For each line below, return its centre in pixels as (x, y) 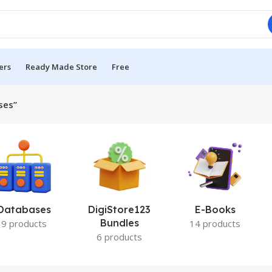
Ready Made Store (61, 66)
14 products (215, 223)
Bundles (119, 223)
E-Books (215, 209)
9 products (24, 223)
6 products (120, 237)
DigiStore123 (120, 209)
